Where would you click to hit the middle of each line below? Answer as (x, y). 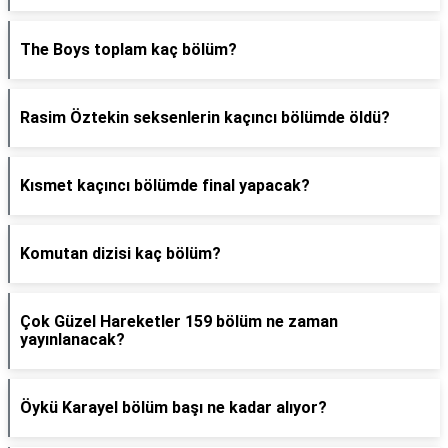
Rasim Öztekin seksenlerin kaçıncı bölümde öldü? (205, 117)
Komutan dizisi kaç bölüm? (120, 253)
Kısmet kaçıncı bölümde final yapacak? (165, 185)
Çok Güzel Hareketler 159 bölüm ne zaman (179, 321)
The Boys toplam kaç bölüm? (128, 49)
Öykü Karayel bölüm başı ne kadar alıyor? (173, 407)
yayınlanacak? (72, 339)
